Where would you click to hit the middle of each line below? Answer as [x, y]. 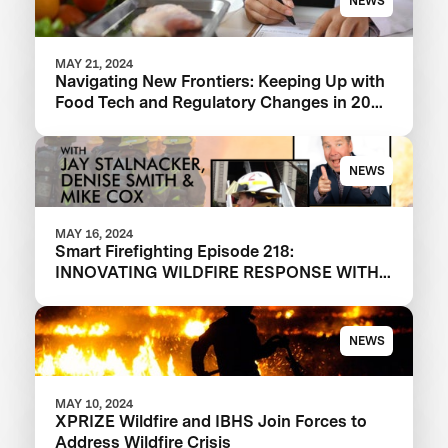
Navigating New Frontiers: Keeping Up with [220, 81]
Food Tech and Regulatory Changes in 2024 [223, 102]
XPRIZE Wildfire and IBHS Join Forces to [211, 420]
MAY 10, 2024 [94, 403]
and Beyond [101, 123]
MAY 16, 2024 [94, 233]
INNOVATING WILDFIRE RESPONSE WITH [217, 271]
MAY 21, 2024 [94, 63]
